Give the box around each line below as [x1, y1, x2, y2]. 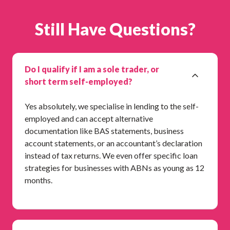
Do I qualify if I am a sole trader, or [25, 64, 159, 74]
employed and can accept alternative [25, 113, 153, 123]
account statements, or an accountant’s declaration [25, 138, 202, 148]
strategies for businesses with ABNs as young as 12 [25, 162, 204, 172]
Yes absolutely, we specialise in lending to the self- [25, 101, 199, 111]
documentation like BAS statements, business [25, 125, 184, 136]
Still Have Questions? [34, 18, 196, 39]
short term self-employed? [25, 76, 132, 86]
